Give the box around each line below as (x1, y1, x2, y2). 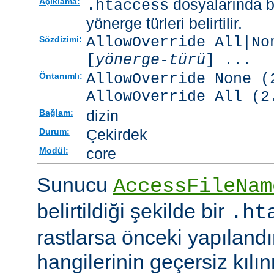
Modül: (39, 146, 68, 156)
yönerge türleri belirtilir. (86, 15, 242, 32)
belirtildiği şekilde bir (37, 199, 230, 223)
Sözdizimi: (39, 34, 82, 45)
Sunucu (37, 173, 113, 197)
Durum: (39, 127, 70, 137)
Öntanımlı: (39, 71, 83, 81)
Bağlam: (39, 108, 73, 118)
